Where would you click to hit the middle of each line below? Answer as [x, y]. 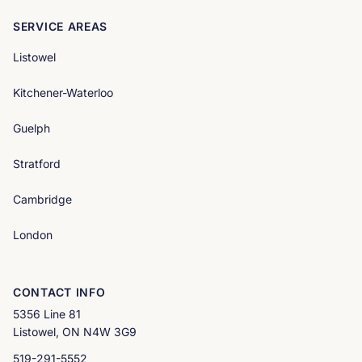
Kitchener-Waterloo [63, 92]
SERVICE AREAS [61, 26]
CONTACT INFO [59, 292]
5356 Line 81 [47, 314]
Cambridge [42, 199]
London [33, 234]
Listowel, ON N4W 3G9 [75, 331]
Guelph [32, 128]
